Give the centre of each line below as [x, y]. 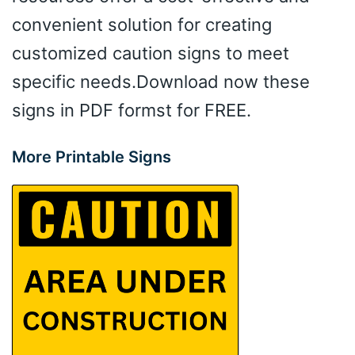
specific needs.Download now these [161, 81]
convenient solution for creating [142, 24]
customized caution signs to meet [151, 53]
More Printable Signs [92, 157]
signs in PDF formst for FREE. [132, 110]
